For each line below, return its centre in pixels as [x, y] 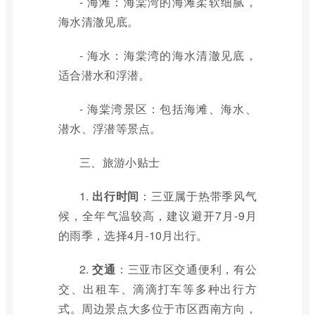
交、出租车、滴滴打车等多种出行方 [157, 289]
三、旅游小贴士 [120, 162]
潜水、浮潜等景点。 [110, 128]
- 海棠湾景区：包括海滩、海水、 [168, 109]
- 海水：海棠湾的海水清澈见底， [168, 55]
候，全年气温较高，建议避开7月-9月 [157, 216]
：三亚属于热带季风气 [198, 196]
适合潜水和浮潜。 [104, 75]
